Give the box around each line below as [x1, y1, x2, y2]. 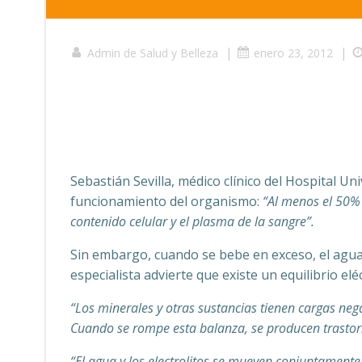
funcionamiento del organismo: [70, 192, 263, 210]
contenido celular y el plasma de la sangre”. [70, 213, 314, 230]
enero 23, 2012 [254, 45, 333, 61]
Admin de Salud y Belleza [87, 45, 218, 61]
